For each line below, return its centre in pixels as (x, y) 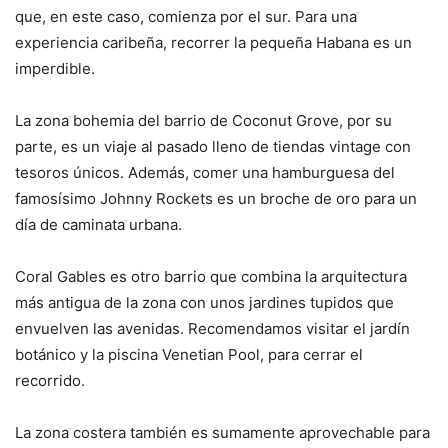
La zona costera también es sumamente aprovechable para (222, 433)
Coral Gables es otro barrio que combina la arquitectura (211, 277)
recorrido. (50, 381)
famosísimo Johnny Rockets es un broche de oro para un (216, 199)
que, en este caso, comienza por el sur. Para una (186, 17)
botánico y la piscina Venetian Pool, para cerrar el (189, 355)
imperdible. (55, 69)
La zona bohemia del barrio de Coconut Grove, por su (203, 121)
